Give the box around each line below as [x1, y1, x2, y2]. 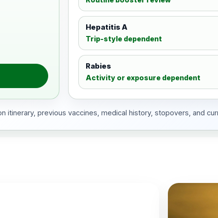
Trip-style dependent [85, 35, 162, 43]
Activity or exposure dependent [85, 73, 200, 82]
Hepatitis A [85, 23, 127, 32]
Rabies [85, 62, 111, 71]
